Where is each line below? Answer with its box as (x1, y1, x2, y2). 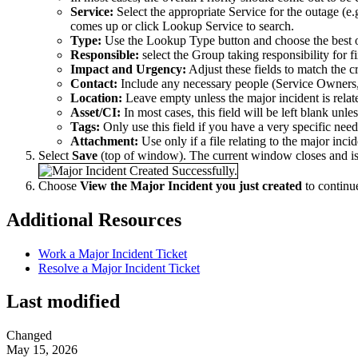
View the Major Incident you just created (80, 178, 302, 193)
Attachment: (70, 133, 138, 148)
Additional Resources (6, 209, 181, 230)
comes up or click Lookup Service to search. (70, 18, 294, 33)
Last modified (6, 291, 120, 312)
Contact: (70, 76, 117, 90)
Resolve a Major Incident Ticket (38, 261, 200, 275)
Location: (70, 90, 125, 105)
